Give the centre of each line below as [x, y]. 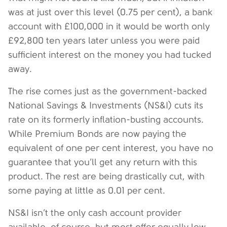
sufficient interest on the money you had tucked [110, 55]
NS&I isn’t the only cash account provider [95, 213]
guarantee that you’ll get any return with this [103, 162]
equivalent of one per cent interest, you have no [111, 148]
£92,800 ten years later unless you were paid [104, 41]
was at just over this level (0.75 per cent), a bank [110, 12]
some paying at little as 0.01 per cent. [87, 191]
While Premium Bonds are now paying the [97, 134]
